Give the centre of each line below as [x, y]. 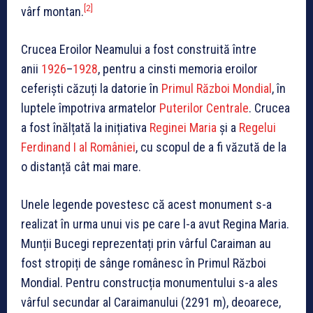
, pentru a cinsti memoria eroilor [178, 68]
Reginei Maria [183, 127]
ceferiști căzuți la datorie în [91, 88]
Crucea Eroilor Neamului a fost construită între [139, 49]
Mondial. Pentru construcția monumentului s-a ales [150, 282]
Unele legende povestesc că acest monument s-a [146, 204]
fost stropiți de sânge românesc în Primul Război [144, 263]
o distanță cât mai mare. [81, 166]
